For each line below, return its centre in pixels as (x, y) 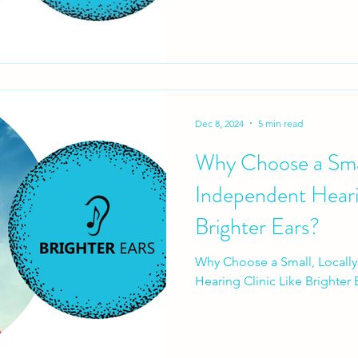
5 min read (280, 123)
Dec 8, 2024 (219, 123)
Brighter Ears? (257, 227)
